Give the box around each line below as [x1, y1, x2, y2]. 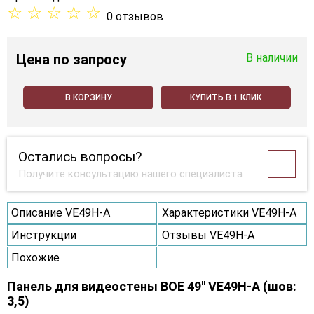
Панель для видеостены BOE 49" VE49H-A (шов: [7, 278, 296, 294]
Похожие [11, 250, 60, 264]
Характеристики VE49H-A [161, 205, 296, 219]
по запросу [53, 50, 127, 68]
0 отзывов [107, 9, 163, 23]
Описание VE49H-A [11, 205, 110, 219]
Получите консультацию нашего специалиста [18, 167, 243, 180]
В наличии [246, 50, 298, 64]
